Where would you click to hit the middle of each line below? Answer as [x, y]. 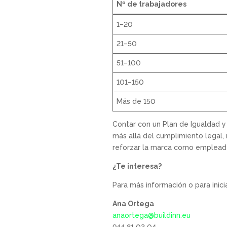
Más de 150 [136, 102]
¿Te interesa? [137, 166]
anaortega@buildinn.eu [152, 216]
